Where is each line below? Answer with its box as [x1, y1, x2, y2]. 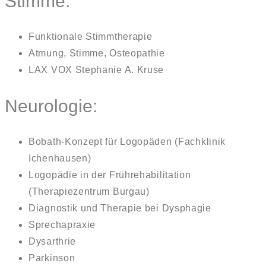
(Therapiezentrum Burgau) [28, 186, 150, 197]
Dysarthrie [28, 236, 76, 246]
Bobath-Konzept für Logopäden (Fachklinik [28, 136, 226, 147]
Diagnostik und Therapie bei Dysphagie [28, 202, 211, 213]
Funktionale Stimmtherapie [28, 31, 153, 42]
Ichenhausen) [28, 153, 91, 163]
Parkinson [28, 252, 75, 263]
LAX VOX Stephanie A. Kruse [28, 64, 164, 75]
